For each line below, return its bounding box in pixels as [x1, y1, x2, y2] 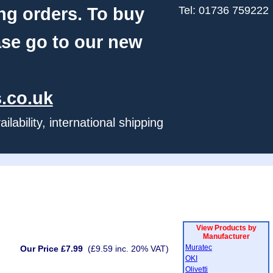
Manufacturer [202, 232, 250, 241]
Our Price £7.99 [20, 244, 83, 253]
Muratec [185, 243, 212, 252]
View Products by [196, 224, 257, 232]
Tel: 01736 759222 [179, 4, 269, 16]
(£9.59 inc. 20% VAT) [83, 244, 174, 253]
